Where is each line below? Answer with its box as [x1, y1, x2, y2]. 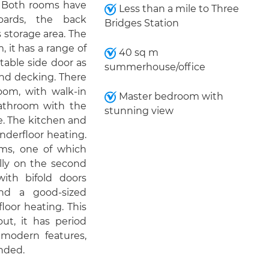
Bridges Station [104, 17, 179, 29]
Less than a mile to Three [116, 3, 239, 14]
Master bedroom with [116, 91, 223, 102]
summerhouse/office [104, 61, 205, 73]
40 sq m [116, 47, 159, 58]
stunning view [104, 105, 174, 116]
